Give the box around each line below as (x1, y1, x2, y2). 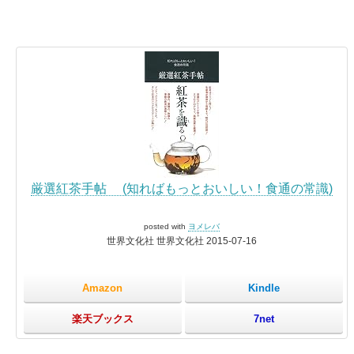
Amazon (82, 281, 123, 294)
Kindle (247, 281, 280, 294)
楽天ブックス (71, 312, 134, 325)
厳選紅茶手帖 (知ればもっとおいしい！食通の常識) (31, 182, 333, 196)
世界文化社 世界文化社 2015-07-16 (107, 235, 257, 247)
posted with (144, 222, 188, 232)
